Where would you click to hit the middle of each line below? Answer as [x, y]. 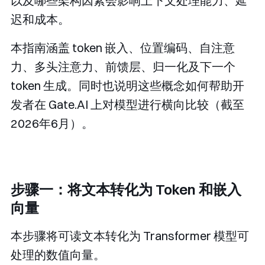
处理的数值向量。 [58, 255]
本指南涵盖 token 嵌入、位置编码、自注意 [123, 48]
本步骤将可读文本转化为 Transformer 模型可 [130, 236]
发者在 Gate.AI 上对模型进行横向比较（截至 [127, 105]
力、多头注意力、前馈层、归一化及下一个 [123, 67]
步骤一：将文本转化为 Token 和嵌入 [126, 190]
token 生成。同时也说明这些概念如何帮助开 [127, 86]
